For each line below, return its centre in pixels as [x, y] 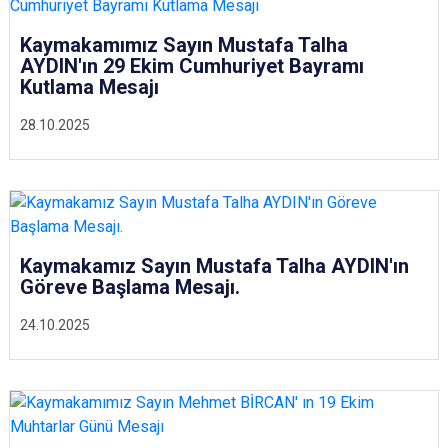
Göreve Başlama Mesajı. [130, 287]
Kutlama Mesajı [89, 87]
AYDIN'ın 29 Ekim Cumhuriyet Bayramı [192, 66]
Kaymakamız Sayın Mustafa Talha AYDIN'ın [214, 266]
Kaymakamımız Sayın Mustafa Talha [184, 45]
